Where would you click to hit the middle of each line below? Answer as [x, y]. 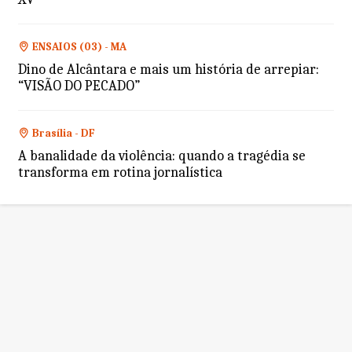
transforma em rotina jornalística [120, 172]
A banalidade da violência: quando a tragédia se [161, 156]
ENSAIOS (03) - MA [79, 47]
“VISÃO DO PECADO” [79, 86]
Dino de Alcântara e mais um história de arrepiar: [168, 70]
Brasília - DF [63, 133]
